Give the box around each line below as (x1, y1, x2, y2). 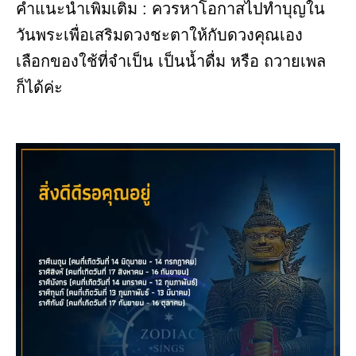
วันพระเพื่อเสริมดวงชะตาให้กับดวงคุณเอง (16, 26, 303, 44)
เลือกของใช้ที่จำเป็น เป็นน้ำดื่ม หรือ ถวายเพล (16, 52, 326, 71)
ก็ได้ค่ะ (16, 79, 63, 97)
